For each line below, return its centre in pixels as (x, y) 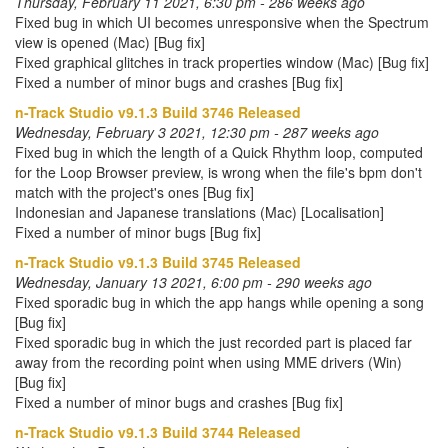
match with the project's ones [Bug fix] (134, 192)
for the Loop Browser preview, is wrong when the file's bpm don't (218, 172)
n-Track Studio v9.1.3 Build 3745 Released (158, 262)
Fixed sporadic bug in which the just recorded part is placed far (213, 342)
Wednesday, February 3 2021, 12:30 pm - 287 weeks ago (197, 132)
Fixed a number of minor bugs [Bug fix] (138, 232)
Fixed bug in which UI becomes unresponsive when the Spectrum (222, 22)
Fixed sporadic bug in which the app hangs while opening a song (219, 302)
